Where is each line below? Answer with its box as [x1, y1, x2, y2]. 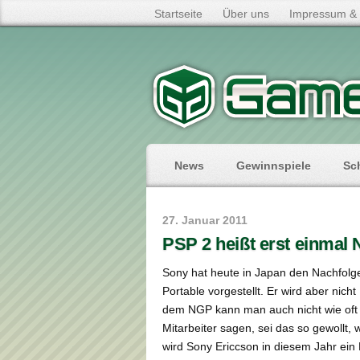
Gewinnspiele [236, 159, 311, 172]
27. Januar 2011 [162, 214, 247, 227]
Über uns [223, 7, 269, 20]
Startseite [154, 7, 202, 20]
